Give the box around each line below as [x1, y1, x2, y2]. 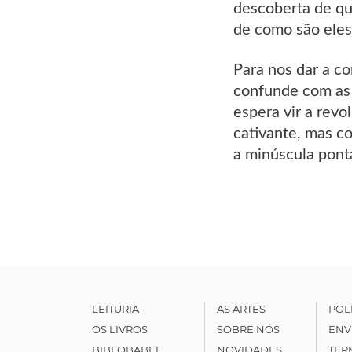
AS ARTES [216, 302, 266, 315]
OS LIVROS [92, 322, 148, 335]
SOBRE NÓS [216, 322, 280, 335]
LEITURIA [92, 302, 139, 315]
